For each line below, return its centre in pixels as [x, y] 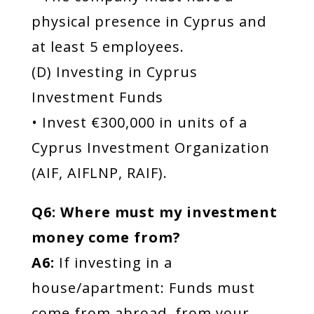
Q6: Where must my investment [154, 212]
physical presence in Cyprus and [149, 21]
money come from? [106, 237]
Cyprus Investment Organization [150, 148]
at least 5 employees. [108, 47]
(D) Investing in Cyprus [114, 72]
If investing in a [113, 262]
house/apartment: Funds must [143, 288]
